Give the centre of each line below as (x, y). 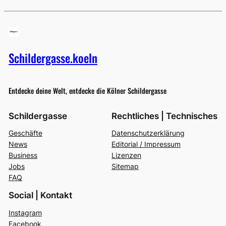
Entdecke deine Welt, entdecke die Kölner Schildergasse (87, 91)
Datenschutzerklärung (148, 133)
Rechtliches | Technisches (165, 116)
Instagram (25, 213)
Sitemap (125, 166)
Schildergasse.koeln (53, 58)
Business (23, 155)
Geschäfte (25, 133)
